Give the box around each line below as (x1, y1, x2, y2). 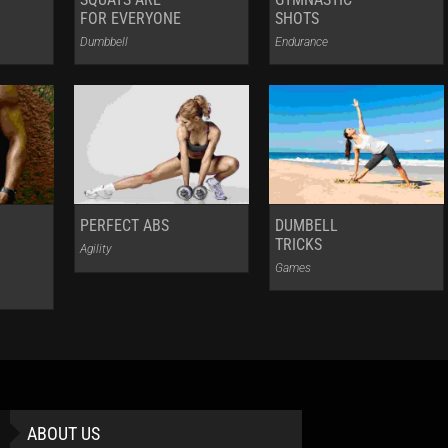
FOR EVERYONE (80, 8, 182, 28)
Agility (80, 242, 113, 257)
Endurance (275, 34, 329, 49)
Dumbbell (80, 34, 129, 49)
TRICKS (275, 235, 323, 255)
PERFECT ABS (80, 216, 170, 236)
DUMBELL (275, 216, 339, 236)
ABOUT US (26, 423, 100, 445)
